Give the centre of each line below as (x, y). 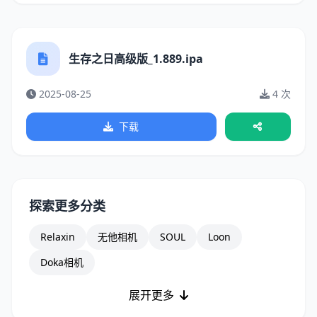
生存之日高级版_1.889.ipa (136, 59)
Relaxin (58, 237)
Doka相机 (62, 262)
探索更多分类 (67, 206)
